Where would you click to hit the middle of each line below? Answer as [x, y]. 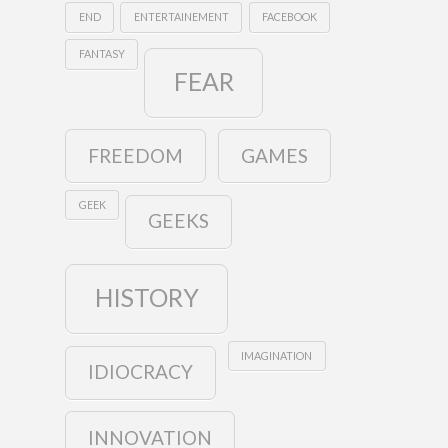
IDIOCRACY [141, 371]
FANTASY [101, 54]
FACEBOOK [289, 17]
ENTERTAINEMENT [181, 17]
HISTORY [146, 298]
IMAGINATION [277, 355]
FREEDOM [136, 155]
